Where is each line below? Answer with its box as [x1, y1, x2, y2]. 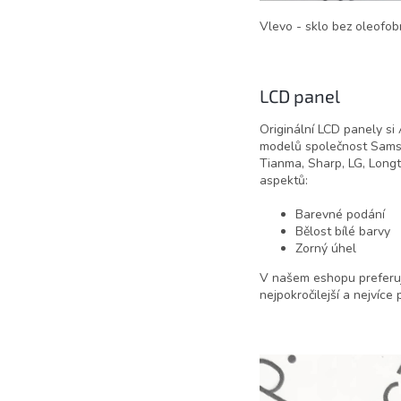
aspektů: [259, 171, 308, 189]
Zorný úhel [294, 239, 356, 257]
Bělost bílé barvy [294, 222, 390, 240]
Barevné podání [294, 205, 385, 223]
